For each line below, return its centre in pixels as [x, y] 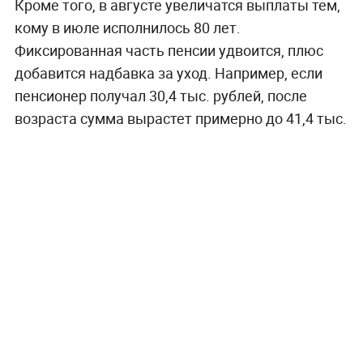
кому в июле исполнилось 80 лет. [127, 28]
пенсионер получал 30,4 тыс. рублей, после [160, 96]
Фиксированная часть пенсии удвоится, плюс [169, 51]
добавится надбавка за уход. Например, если [168, 73]
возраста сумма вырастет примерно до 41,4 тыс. [180, 119]
